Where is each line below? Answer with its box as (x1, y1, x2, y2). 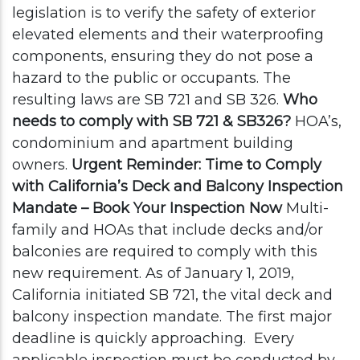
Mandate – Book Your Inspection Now (12, 199, 282, 218)
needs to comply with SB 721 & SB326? (12, 112, 291, 131)
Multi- (286, 199, 329, 218)
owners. (12, 156, 67, 174)
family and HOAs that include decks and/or (12, 221, 323, 239)
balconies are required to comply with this (12, 243, 317, 261)
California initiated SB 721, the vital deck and (12, 286, 333, 305)
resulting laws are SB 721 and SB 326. (12, 91, 279, 109)
